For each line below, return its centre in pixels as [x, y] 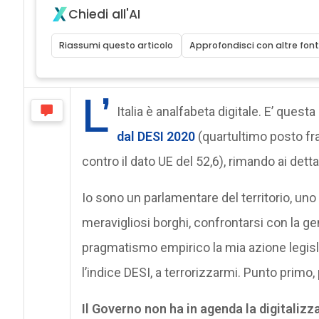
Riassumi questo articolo [116, 45]
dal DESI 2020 [156, 136]
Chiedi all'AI [104, 14]
